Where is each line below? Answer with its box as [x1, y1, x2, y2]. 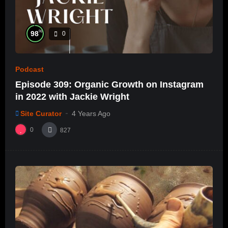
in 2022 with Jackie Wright [15, 91, 129, 102]
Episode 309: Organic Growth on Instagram [15, 79, 204, 90]
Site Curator [20, 109, 62, 118]
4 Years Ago [72, 109, 110, 118]
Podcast [15, 65, 44, 74]
